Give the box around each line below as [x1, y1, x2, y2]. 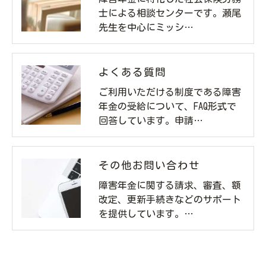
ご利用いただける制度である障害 [99, 87, 241, 97]
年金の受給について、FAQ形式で [99, 101, 236, 111]
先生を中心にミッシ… [99, 22, 194, 32]
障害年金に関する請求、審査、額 [99, 180, 241, 190]
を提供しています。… [99, 208, 194, 218]
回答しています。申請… [99, 115, 203, 125]
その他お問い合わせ [99, 160, 200, 170]
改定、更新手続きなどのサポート [99, 194, 241, 204]
